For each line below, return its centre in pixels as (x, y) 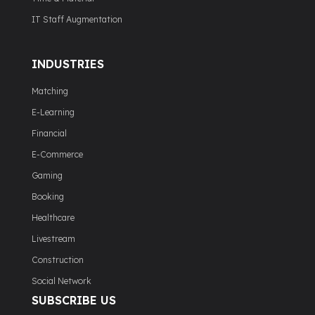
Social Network (62, 281)
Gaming (47, 176)
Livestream (53, 239)
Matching (50, 91)
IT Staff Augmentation (77, 20)
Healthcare (53, 218)
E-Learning (53, 112)
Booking (48, 197)
